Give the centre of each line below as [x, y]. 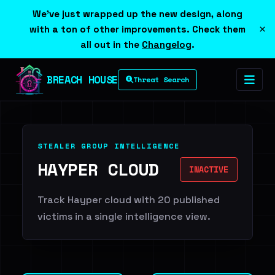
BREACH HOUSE [82, 79]
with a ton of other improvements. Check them [137, 29]
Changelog [167, 45]
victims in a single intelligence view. [124, 216]
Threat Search [161, 79]
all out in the [111, 45]
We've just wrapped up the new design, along [137, 14]
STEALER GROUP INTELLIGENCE [109, 146]
